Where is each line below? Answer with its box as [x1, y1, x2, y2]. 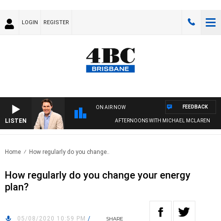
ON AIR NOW [96, 105, 126, 110]
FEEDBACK [183, 104, 208, 110]
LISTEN [5, 117, 27, 125]
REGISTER [43, 19, 69, 26]
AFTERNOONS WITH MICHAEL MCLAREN [108, 118, 203, 124]
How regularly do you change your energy [5, 169, 190, 182]
